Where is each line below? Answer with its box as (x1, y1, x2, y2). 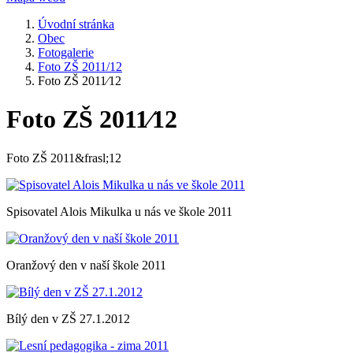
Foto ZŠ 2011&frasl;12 (6, 150, 121, 165)
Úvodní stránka (38, 17, 114, 31)
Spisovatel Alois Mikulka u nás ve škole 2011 (6, 204, 232, 218)
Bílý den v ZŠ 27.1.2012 (6, 311, 130, 325)
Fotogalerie (38, 46, 94, 59)
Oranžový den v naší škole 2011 (6, 258, 166, 272)
